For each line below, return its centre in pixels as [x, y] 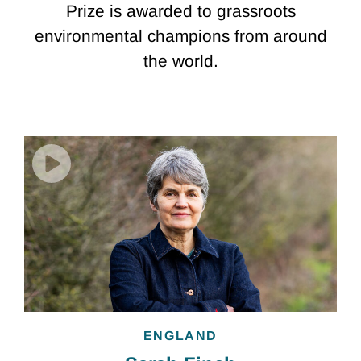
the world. [180, 60]
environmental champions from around [180, 35]
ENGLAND [180, 335]
